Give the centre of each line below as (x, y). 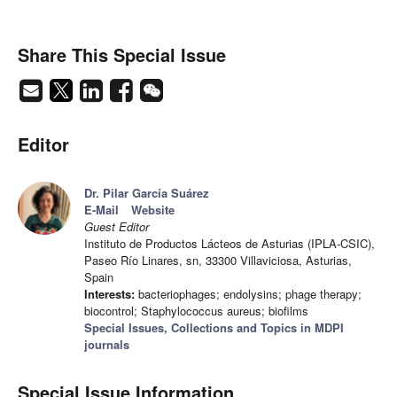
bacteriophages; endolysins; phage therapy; (248, 294)
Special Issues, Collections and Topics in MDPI (214, 328)
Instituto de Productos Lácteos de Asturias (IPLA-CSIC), (230, 244)
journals (107, 345)
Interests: (109, 294)
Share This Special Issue (122, 55)
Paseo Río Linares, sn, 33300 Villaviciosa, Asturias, (218, 261)
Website (153, 210)
